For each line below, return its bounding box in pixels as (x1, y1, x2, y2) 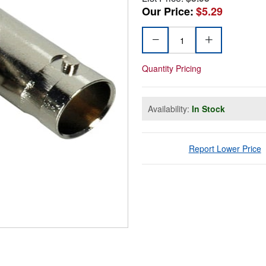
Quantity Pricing (142, 62, 201, 75)
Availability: (148, 103, 192, 115)
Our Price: (142, 4, 194, 20)
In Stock (192, 103, 225, 115)
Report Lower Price (188, 142, 261, 155)
